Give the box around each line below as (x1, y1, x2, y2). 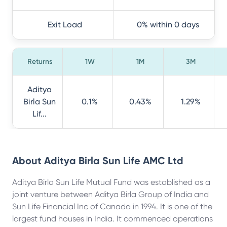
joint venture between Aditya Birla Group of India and (12, 190, 209, 199)
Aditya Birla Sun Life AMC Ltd (44, 155, 183, 167)
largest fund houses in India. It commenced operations (12, 214, 213, 223)
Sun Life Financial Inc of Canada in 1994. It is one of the (12, 202, 212, 211)
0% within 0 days (137, 20, 199, 29)
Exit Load (48, 20, 82, 29)
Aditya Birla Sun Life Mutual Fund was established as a (12, 177, 210, 187)
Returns (27, 57, 52, 66)
